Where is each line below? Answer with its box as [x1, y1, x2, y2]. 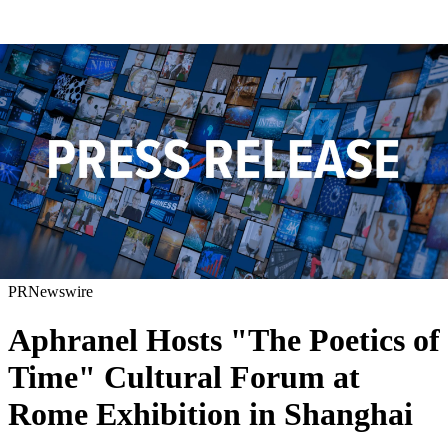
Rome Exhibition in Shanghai [8, 396, 413, 432]
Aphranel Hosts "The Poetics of [8, 322, 440, 358]
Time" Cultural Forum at [8, 359, 360, 395]
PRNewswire [8, 282, 93, 300]
